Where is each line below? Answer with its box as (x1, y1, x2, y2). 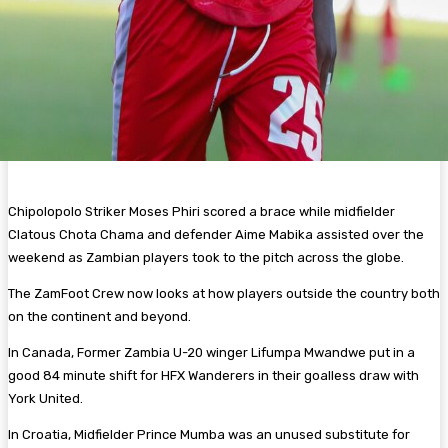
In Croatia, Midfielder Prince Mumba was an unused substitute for (8, 426, 410, 442)
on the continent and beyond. (8, 308, 194, 324)
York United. (8, 390, 86, 406)
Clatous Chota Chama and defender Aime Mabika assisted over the (8, 226, 424, 242)
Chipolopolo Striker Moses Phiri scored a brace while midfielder (8, 203, 395, 219)
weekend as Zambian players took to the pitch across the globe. (8, 249, 407, 265)
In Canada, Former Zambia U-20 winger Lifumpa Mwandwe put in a (8, 344, 415, 360)
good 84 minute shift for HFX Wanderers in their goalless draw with (8, 367, 419, 383)
